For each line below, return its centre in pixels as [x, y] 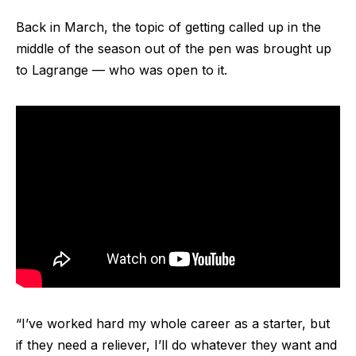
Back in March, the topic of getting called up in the [168, 27]
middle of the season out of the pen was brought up [174, 49]
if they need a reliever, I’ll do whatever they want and [176, 344]
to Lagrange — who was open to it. [122, 70]
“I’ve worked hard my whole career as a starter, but [173, 323]
